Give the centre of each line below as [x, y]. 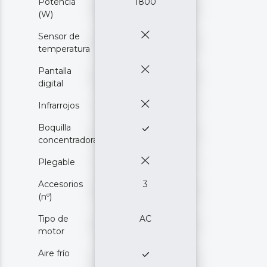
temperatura [64, 49]
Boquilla [55, 128]
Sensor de [59, 37]
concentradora [68, 140]
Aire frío [54, 254]
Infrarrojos [59, 106]
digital [51, 84]
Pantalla [55, 71]
